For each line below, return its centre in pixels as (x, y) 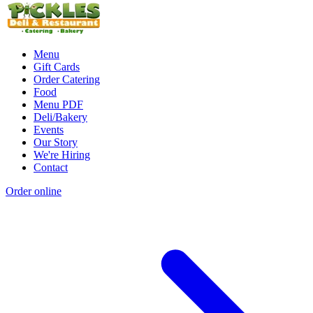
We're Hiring (62, 154)
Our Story (56, 142)
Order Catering (67, 79)
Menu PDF (58, 104)
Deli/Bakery (60, 117)
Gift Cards (57, 66)
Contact (51, 167)
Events (49, 129)
